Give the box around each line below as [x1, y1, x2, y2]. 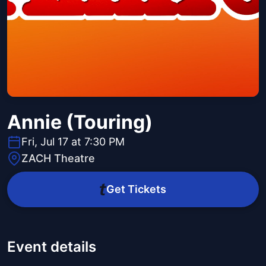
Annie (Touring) [7, 110, 153, 134]
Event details [7, 238, 96, 256]
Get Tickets [106, 183, 166, 196]
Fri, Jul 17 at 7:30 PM [21, 135, 125, 148]
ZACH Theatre [21, 152, 95, 165]
